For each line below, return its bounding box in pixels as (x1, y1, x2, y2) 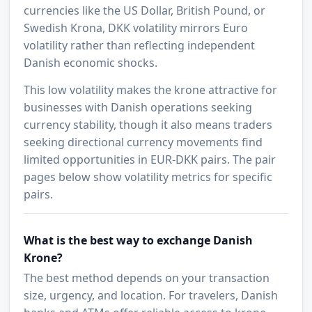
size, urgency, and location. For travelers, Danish (24, 288, 279, 304)
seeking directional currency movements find (24, 134, 263, 150)
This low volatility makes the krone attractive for (24, 82, 278, 98)
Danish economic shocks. (24, 55, 158, 71)
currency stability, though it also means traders (24, 117, 273, 133)
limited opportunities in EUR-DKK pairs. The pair (24, 152, 276, 168)
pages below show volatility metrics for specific (24, 169, 273, 185)
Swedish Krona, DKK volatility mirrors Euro (24, 20, 249, 36)
